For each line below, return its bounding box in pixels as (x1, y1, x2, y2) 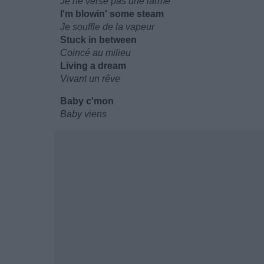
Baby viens (60, 109, 107, 119)
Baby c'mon (60, 96, 114, 106)
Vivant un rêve (60, 74, 120, 84)
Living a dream (60, 61, 126, 71)
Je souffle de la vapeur (60, 22, 154, 32)
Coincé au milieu (60, 48, 131, 58)
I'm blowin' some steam (60, 9, 164, 19)
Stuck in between (60, 35, 137, 45)
